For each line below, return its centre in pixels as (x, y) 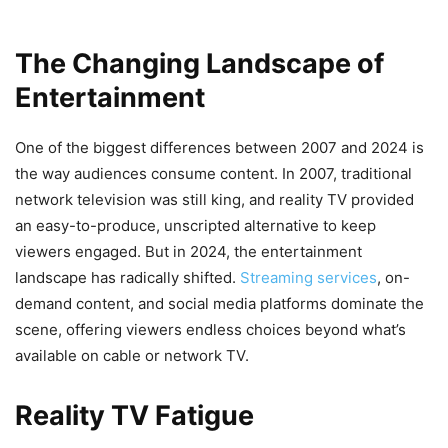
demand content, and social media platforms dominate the (219, 303)
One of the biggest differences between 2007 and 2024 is (219, 147)
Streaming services (308, 277)
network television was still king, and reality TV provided (214, 199)
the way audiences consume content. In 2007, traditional (213, 173)
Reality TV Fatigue (134, 415)
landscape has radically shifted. (127, 277)
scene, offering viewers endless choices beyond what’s (210, 329)
